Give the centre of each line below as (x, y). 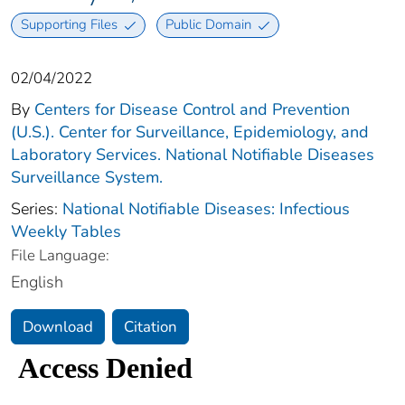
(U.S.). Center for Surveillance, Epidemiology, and (190, 132)
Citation (151, 326)
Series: (37, 208)
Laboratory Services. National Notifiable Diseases (193, 154)
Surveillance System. (87, 177)
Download (58, 326)
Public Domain (209, 25)
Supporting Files (69, 25)
